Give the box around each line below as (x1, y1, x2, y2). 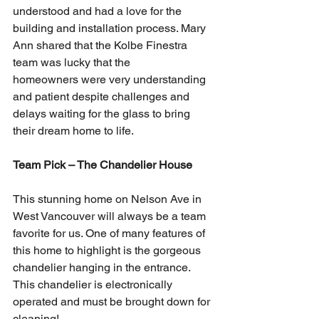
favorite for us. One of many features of (13, 226, 208, 241)
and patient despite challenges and (13, 90, 192, 104)
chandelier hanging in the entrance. (13, 261, 193, 275)
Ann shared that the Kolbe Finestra (13, 38, 190, 53)
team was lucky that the (13, 56, 133, 70)
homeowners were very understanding (13, 73, 209, 87)
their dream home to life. (13, 124, 137, 138)
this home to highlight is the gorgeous (13, 244, 204, 258)
